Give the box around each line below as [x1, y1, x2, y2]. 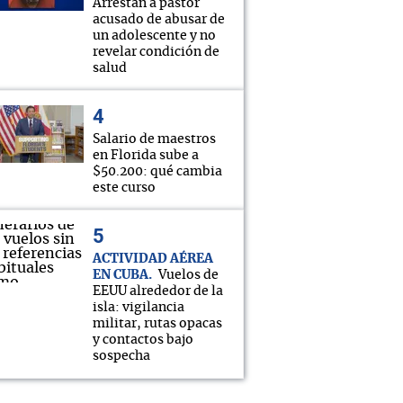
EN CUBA [93, 269, 148, 282]
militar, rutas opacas [93, 318, 222, 330]
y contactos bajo [93, 334, 193, 346]
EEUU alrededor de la [93, 285, 223, 298]
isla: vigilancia [93, 301, 184, 314]
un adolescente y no [93, 30, 216, 42]
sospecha [93, 350, 150, 363]
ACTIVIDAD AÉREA [93, 253, 213, 265]
